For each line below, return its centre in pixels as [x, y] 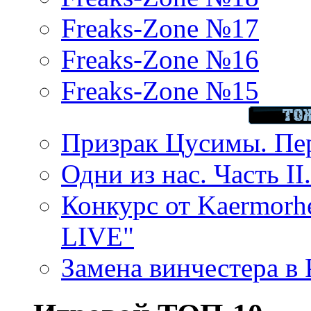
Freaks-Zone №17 [160, 28]
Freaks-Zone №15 [160, 91]
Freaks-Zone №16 [160, 60]
